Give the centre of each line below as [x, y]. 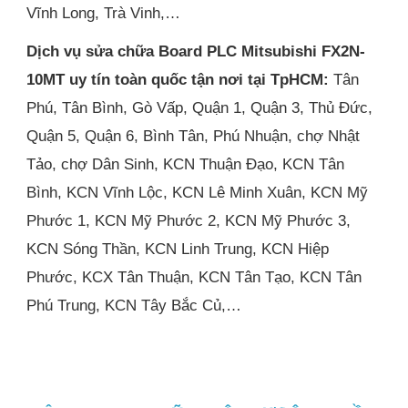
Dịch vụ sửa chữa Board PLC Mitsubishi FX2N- [196, 51]
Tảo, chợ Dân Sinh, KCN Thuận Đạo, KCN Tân [186, 163]
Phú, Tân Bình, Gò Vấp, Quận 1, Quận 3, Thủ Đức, [200, 107]
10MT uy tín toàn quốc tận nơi [135, 79]
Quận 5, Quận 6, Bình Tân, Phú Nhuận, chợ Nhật [194, 135]
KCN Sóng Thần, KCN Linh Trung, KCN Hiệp [178, 248]
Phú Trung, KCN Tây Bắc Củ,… [134, 305]
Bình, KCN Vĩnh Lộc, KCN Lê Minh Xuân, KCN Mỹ [198, 192]
